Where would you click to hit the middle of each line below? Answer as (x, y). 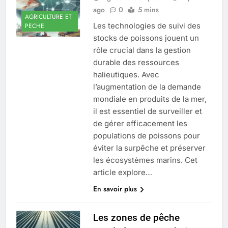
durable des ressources (136, 63)
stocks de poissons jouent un (146, 38)
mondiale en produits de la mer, (150, 99)
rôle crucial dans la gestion (142, 50)
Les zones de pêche (136, 218)
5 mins (148, 10)
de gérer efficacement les (140, 124)
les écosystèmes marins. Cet (145, 160)
